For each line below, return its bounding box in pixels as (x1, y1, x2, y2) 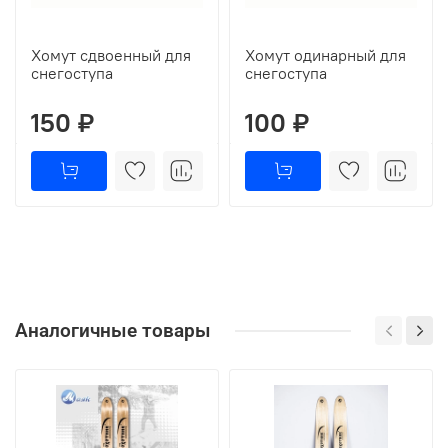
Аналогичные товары (15, 319, 211, 343)
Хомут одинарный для (245, 44, 406, 65)
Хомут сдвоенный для (31, 44, 191, 65)
